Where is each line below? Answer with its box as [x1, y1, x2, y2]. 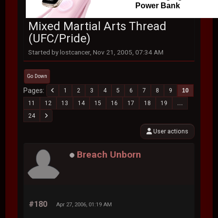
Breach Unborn [77, 149, 142, 161]
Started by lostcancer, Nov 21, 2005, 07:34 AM [28, 48, 164, 56]
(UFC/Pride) [28, 32, 91, 45]
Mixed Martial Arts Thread [28, 19, 167, 33]
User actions [151, 127, 188, 135]
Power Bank [135, 1, 181, 10]
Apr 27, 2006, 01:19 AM [56, 201, 112, 208]
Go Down [27, 73, 48, 79]
